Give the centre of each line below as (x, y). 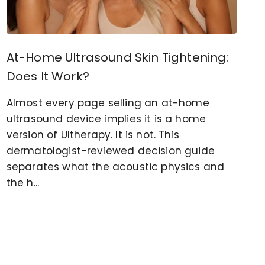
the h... (23, 182)
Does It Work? (48, 76)
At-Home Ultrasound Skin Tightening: (117, 57)
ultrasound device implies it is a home (106, 119)
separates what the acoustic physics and (115, 167)
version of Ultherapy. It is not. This (93, 135)
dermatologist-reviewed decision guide (110, 151)
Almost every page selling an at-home (108, 103)
